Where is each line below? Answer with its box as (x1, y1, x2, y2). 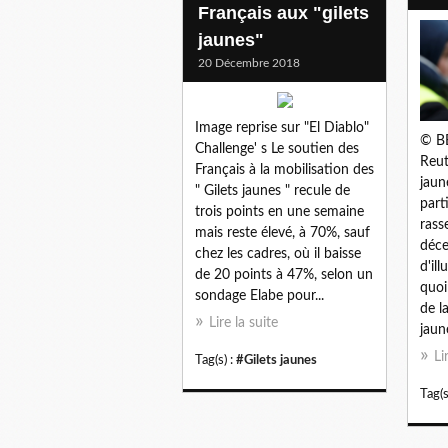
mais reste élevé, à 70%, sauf (195, 225, 370, 240)
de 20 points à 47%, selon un (195, 267, 373, 282)
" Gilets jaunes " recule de (195, 183, 350, 198)
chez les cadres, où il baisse (195, 246, 361, 261)
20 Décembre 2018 (198, 56, 300, 69)
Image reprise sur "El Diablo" (195, 120, 369, 135)
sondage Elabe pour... (195, 288, 324, 303)
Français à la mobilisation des (195, 162, 374, 177)
